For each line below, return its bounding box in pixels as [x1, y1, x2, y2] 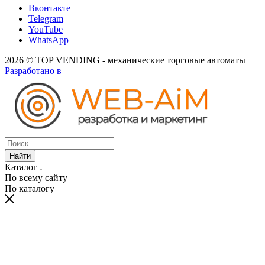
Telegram [28, 13, 63, 24]
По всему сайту [5, 172, 67, 183]
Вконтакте [28, 2, 70, 13]
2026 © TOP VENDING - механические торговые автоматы [5, 54, 245, 65]
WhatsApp [28, 34, 69, 45]
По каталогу [5, 183, 54, 193]
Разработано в [5, 65, 62, 76]
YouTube [28, 24, 63, 34]
